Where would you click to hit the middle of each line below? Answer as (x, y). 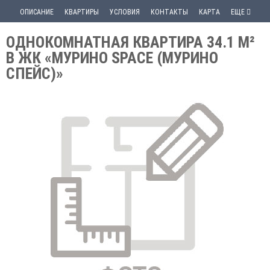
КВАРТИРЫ (81, 12)
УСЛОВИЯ (124, 12)
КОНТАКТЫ (169, 12)
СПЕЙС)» (35, 74)
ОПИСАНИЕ (36, 12)
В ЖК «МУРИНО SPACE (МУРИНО (112, 58)
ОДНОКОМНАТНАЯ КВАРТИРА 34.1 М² (130, 42)
